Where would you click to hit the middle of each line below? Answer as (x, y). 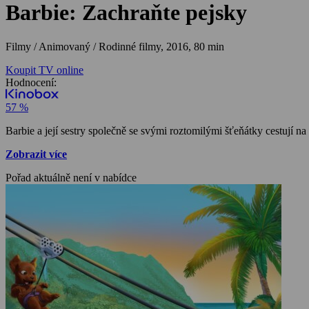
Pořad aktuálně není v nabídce (71, 177)
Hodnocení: (31, 82)
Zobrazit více (36, 154)
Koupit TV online (44, 70)
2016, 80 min (195, 46)
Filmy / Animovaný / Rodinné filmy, (86, 46)
